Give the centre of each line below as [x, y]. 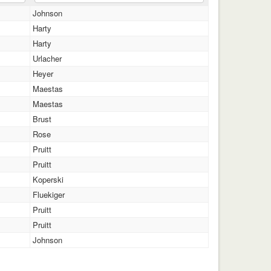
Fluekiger [49, 194]
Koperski [48, 179]
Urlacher [47, 58]
